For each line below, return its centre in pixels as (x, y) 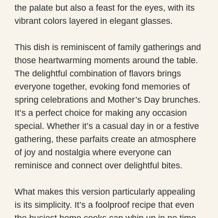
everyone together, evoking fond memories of (102, 86)
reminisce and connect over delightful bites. (99, 165)
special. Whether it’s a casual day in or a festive (107, 126)
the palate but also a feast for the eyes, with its (105, 8)
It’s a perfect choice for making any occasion (101, 113)
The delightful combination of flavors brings (98, 73)
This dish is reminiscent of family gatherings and (108, 47)
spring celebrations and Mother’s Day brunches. (108, 100)
